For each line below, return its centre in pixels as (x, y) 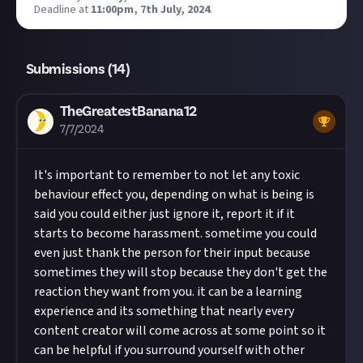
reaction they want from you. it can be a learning (168, 292)
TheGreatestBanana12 (128, 111)
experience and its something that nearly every (164, 311)
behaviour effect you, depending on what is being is (174, 194)
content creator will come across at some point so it (180, 331)
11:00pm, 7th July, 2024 (150, 10)
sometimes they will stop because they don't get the (181, 272)
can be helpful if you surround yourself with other (169, 350)
